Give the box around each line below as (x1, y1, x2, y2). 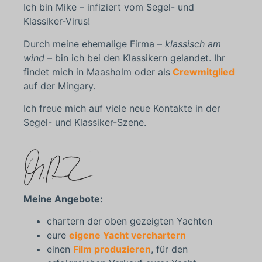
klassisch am (165, 37, 221, 50)
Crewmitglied (170, 65, 235, 78)
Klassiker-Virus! (23, 15, 90, 27)
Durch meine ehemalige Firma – (23, 37, 165, 50)
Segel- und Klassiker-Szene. (23, 116, 146, 128)
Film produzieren (73, 243, 151, 256)
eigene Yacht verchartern (69, 229, 186, 242)
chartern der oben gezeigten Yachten (47, 215, 212, 227)
